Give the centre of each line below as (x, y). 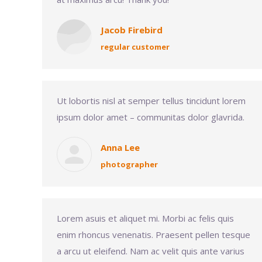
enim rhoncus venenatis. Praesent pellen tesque (154, 235)
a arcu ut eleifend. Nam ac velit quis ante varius (151, 251)
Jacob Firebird (132, 30)
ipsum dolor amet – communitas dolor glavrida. (151, 117)
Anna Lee (120, 147)
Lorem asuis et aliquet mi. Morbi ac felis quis (145, 218)
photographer (129, 164)
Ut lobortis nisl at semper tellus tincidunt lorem (151, 101)
